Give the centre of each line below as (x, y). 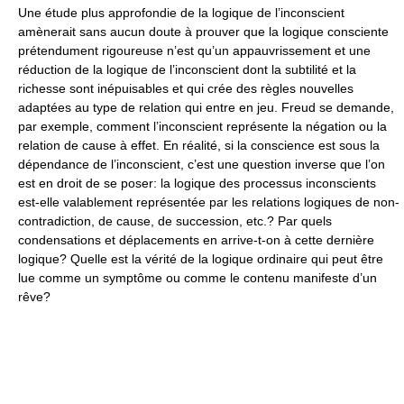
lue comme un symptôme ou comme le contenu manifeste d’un (197, 278)
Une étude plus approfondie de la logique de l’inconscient (181, 13)
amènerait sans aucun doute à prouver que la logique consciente (203, 32)
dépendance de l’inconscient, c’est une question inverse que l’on (202, 164)
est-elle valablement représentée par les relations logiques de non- (209, 202)
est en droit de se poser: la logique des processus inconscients (197, 183)
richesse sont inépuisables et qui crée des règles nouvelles (186, 88)
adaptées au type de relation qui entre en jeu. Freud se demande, (206, 107)
